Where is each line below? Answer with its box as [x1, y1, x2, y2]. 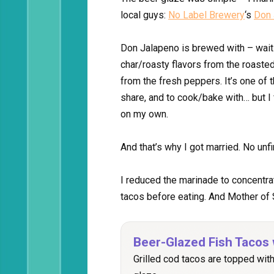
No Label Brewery [168, 9, 245, 21]
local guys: [120, 9, 168, 21]
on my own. [120, 108, 168, 120]
